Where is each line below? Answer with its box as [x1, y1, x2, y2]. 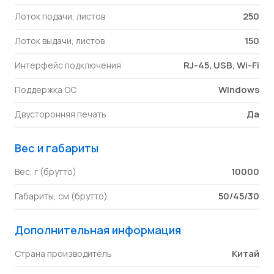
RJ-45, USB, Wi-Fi [183, 59, 259, 72]
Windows [218, 83, 259, 96]
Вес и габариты [15, 141, 98, 155]
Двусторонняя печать [15, 108, 106, 120]
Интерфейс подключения [15, 59, 121, 71]
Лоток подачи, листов [15, 10, 105, 22]
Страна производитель [15, 248, 112, 259]
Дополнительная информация [15, 223, 181, 237]
